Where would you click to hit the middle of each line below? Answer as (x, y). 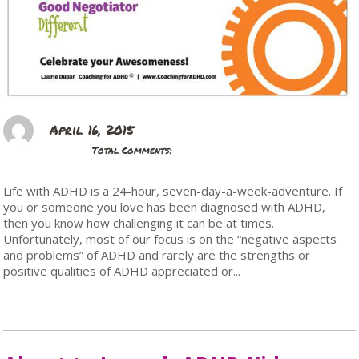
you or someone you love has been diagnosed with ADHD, (165, 206)
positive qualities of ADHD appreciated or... (122, 270)
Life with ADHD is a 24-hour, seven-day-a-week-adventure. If (173, 190)
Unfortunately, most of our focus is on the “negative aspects (170, 238)
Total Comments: (133, 150)
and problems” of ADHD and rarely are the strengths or (157, 254)
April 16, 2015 (92, 129)
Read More (59, 296)
